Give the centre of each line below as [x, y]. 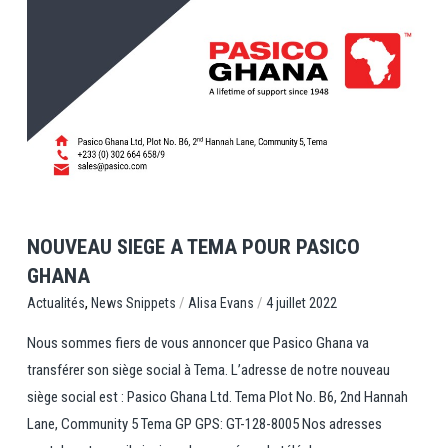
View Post [223, 162]
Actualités [55, 303]
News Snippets [133, 302]
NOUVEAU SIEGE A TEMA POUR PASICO [193, 247]
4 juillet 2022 [301, 302]
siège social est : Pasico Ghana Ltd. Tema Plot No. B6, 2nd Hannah [217, 397]
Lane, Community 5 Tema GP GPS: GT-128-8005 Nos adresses [204, 424]
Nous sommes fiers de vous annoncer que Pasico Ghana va [197, 343]
